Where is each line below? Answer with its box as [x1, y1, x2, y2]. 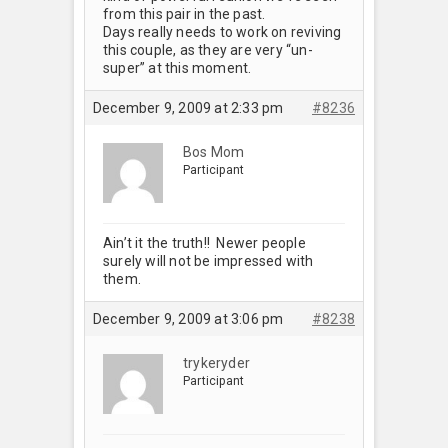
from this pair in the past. [103, 5, 266, 22]
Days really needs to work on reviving [103, 23, 342, 40]
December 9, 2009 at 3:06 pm [93, 310, 284, 327]
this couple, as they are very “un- [103, 41, 313, 58]
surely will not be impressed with [103, 252, 314, 269]
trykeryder [183, 354, 250, 371]
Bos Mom [183, 143, 245, 160]
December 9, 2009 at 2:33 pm [93, 99, 284, 116]
